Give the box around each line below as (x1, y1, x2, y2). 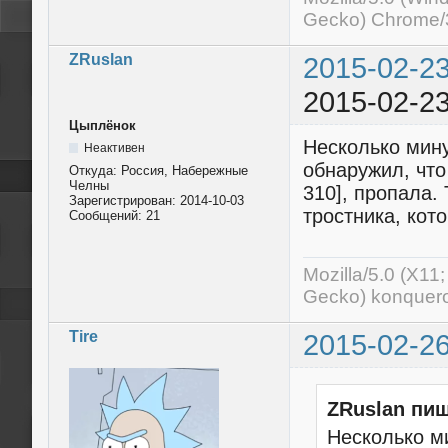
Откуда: (69, 163, 121, 179)
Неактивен (83, 141, 145, 156)
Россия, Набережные (121, 163, 248, 179)
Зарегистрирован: (69, 193, 180, 209)
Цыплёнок (69, 118, 136, 134)
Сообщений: (69, 208, 146, 224)
